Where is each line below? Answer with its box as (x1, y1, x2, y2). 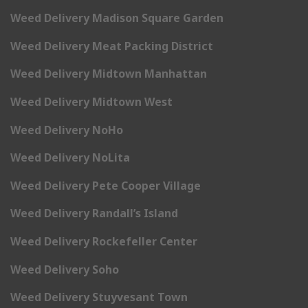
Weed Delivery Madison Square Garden (10, 10, 223, 26)
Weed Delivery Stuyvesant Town (10, 289, 188, 305)
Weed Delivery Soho (10, 261, 119, 277)
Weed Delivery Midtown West (10, 93, 173, 109)
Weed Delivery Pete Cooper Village (10, 177, 201, 193)
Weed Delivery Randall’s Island (10, 206, 178, 221)
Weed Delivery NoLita (10, 150, 130, 166)
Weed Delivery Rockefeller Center (10, 233, 197, 249)
